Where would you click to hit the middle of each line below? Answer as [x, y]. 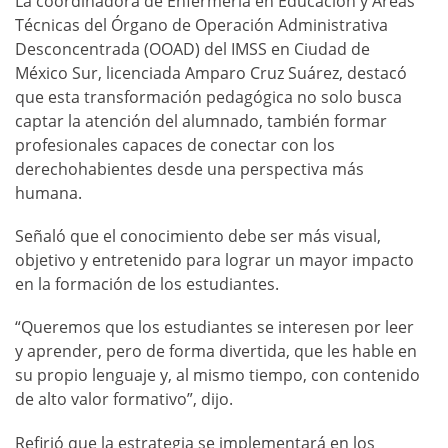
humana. [48, 193]
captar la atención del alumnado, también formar [201, 121]
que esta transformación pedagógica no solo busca [208, 97]
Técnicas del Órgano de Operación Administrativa [201, 25]
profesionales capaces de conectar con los [175, 145]
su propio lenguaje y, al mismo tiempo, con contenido [217, 375]
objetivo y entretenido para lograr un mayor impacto [214, 260]
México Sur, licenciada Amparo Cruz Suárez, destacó [211, 73]
